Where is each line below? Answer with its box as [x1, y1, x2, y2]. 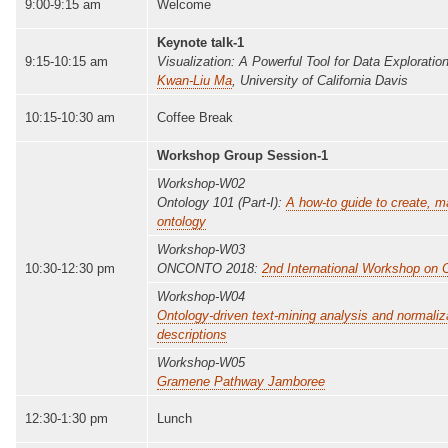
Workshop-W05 [157, 354, 245, 370]
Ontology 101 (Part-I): [157, 194, 286, 210]
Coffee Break [157, 109, 233, 125]
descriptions [157, 326, 227, 342]
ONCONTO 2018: [157, 260, 262, 276]
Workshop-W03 [157, 241, 245, 257]
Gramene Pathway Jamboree [157, 373, 325, 389]
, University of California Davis [232, 72, 408, 88]
